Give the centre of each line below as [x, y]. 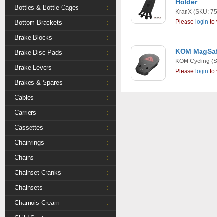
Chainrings [29, 143]
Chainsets [29, 188]
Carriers [25, 113]
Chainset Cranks [38, 173]
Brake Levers [33, 68]
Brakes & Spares [39, 83]
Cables [24, 98]
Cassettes [29, 128]
